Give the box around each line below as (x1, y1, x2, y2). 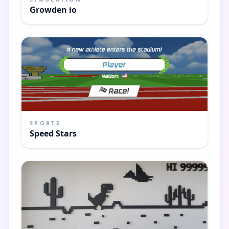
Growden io (30, 4, 77, 15)
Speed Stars (30, 127, 77, 139)
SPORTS (30, 119, 61, 127)
